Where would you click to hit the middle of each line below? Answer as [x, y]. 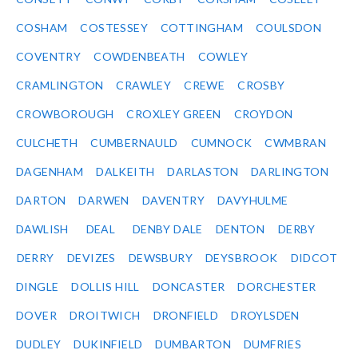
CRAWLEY [144, 86]
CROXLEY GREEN [174, 114]
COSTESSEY [114, 28]
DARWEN [104, 201]
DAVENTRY [173, 201]
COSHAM [42, 28]
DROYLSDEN [265, 316]
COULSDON [289, 28]
